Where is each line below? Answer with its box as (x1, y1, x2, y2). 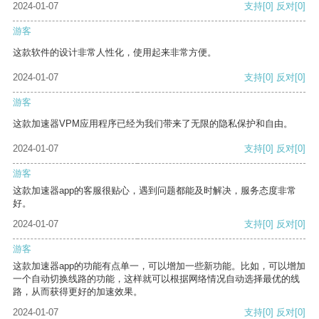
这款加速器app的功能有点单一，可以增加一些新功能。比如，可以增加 (13, 261, 305, 272)
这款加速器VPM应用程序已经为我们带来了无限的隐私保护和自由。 (13, 118, 293, 130)
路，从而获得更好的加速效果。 (13, 286, 142, 298)
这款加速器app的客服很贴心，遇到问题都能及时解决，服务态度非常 (13, 185, 296, 197)
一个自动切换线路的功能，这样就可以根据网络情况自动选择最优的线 (13, 273, 300, 285)
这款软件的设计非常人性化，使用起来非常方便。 (13, 47, 216, 58)
